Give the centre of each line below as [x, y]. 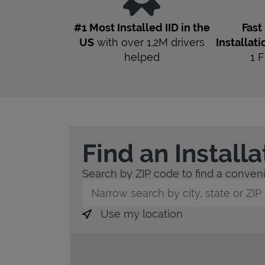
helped [142, 57]
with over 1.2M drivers [149, 42]
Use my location [142, 214]
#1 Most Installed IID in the [142, 27]
